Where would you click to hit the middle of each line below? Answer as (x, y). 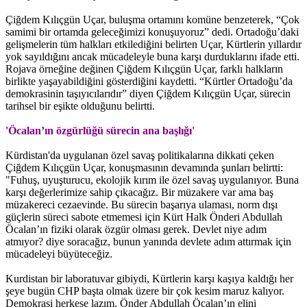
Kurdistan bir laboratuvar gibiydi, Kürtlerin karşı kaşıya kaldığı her (149, 278)
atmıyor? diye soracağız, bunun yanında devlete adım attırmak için (148, 241)
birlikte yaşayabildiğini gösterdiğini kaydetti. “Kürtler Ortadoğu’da (149, 81)
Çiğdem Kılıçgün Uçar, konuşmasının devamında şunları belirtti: (144, 167)
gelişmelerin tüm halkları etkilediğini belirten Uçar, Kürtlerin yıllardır (153, 44)
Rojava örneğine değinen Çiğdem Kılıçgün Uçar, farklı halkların (144, 69)
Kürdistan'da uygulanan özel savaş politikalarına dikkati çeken (140, 155)
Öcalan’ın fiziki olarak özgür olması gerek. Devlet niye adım (136, 229)
